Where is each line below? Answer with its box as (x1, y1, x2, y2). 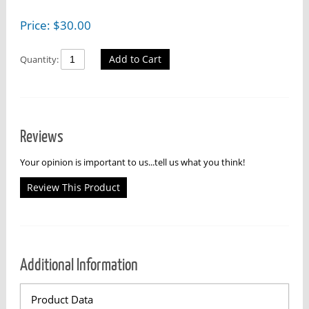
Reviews (19, 126, 63, 148)
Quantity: (19, 53, 61, 66)
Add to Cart (108, 52, 161, 66)
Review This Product (26, 181, 120, 195)
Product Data (30, 292, 93, 307)
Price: (19, 16, 53, 33)
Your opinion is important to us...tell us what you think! (19, 156, 245, 169)
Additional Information (19, 254, 138, 276)
